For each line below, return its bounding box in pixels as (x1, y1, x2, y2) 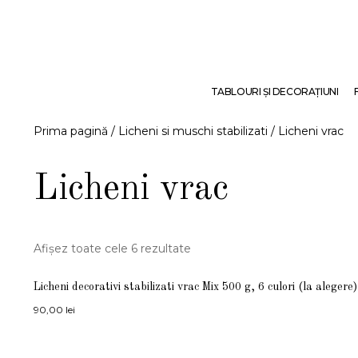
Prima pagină (34, 124, 108, 138)
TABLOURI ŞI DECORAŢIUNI (210, 86, 339, 97)
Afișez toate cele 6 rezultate (34, 241, 191, 256)
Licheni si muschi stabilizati (118, 124, 268, 138)
